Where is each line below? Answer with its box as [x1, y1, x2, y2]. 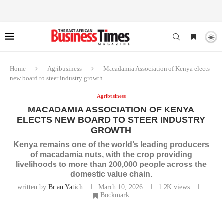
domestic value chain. [70, 170, 152, 178]
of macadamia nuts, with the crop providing [30, 150, 192, 159]
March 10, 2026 [98, 183, 143, 191]
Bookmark [100, 191, 129, 199]
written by [17, 183, 48, 191]
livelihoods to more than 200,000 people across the [15, 160, 207, 168]
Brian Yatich [48, 183, 83, 191]
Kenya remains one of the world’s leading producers [13, 140, 209, 149]
